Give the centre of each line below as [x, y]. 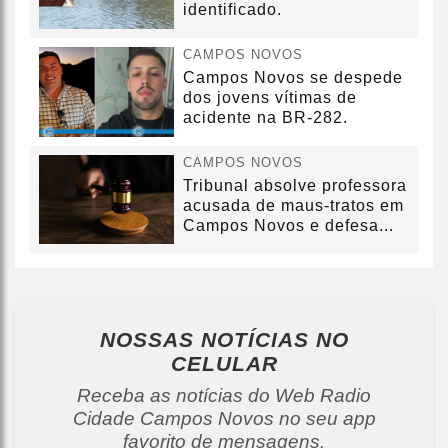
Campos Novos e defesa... [288, 225]
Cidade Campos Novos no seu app [224, 419]
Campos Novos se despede [293, 78]
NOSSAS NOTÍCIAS [207, 340]
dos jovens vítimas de [270, 98]
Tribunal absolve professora [295, 185]
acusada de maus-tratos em [293, 205]
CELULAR [224, 364]
